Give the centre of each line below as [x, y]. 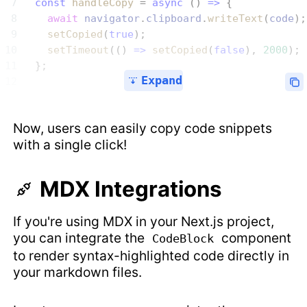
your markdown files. [78, 272]
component [255, 238]
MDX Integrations [129, 189]
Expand [162, 81]
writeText [236, 18]
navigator [109, 18]
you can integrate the [81, 238]
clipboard [174, 18]
